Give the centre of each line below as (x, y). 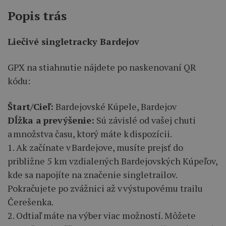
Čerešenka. (31, 202)
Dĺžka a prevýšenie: (51, 120)
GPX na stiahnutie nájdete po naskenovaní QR (102, 67)
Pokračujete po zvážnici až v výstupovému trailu (105, 188)
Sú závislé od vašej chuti (145, 120)
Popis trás (37, 15)
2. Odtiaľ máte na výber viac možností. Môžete (102, 215)
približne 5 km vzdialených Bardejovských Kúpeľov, (112, 161)
